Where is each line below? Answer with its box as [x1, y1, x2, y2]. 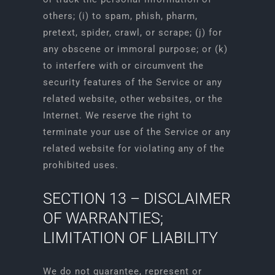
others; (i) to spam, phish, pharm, [42, 10, 198, 21]
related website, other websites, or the [42, 93, 223, 104]
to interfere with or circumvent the [42, 60, 204, 71]
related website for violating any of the [42, 143, 225, 154]
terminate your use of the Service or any [42, 126, 231, 137]
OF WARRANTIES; [42, 209, 163, 227]
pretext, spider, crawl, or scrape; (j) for [42, 27, 222, 38]
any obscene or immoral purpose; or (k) [42, 44, 228, 55]
